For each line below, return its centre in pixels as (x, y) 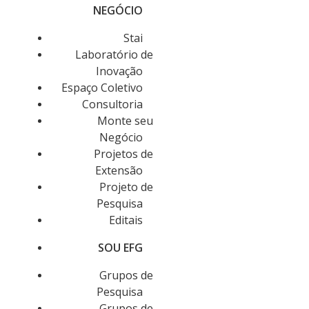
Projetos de (123, 154)
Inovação (119, 71)
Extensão (119, 170)
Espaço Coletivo (102, 88)
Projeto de (126, 187)
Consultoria (112, 104)
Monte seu (125, 121)
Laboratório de (114, 54)
